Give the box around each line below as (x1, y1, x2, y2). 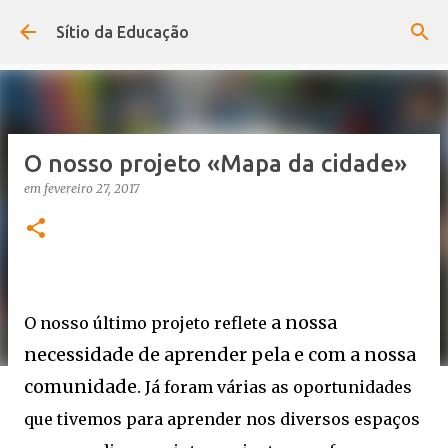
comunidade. (24, 375, 141, 398)
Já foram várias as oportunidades (141, 377, 412, 397)
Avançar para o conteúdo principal (98, 16, 350, 34)
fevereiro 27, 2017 (44, 181, 139, 196)
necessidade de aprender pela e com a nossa (24, 343, 416, 366)
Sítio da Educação (56, 23, 189, 41)
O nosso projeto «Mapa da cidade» (24, 150, 407, 177)
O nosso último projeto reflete (24, 313, 271, 333)
